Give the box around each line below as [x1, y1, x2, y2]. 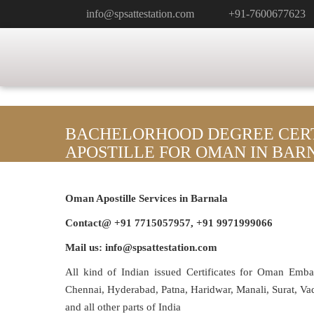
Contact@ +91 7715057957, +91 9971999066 [65, 217, 273, 228]
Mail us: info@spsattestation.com [65, 242, 217, 253]
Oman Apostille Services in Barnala [65, 193, 228, 204]
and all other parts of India [65, 301, 181, 313]
